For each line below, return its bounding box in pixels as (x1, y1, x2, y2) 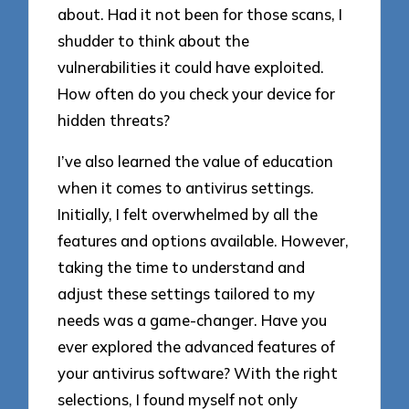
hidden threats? (58, 110, 171, 131)
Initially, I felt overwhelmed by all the (58, 204, 319, 224)
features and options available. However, (58, 230, 350, 250)
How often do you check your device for (58, 84, 336, 104)
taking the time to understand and (58, 257, 306, 277)
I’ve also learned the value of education (58, 151, 334, 171)
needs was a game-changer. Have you (58, 309, 328, 330)
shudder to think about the (58, 31, 250, 51)
